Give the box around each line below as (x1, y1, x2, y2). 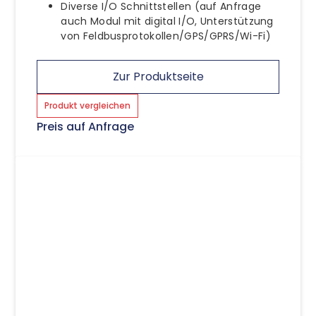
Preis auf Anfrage (37, 118, 135, 135)
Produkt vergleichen (44, 99, 131, 111)
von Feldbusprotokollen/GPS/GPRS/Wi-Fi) (61, 28, 271, 43)
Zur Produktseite (112, 68, 204, 85)
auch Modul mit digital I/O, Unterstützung (61, 13, 274, 28)
